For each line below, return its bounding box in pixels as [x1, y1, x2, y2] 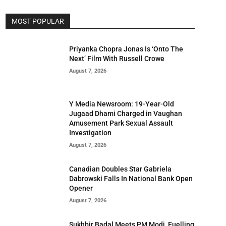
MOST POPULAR [12, 17, 65, 25]
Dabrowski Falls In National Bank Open [69, 174, 193, 183]
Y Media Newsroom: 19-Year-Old [69, 99, 174, 108]
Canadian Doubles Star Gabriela [69, 164, 172, 173]
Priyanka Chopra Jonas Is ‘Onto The [69, 45, 183, 53]
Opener [69, 184, 93, 192]
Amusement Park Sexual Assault [69, 119, 173, 127]
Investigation [69, 128, 111, 137]
